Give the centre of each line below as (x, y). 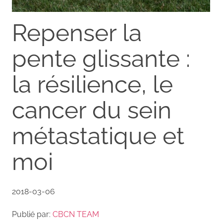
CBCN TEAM (76, 214)
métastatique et (98, 136)
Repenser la (77, 33)
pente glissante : (101, 58)
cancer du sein (92, 110)
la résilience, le (92, 84)
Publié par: (32, 214)
